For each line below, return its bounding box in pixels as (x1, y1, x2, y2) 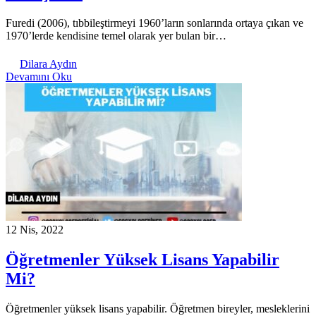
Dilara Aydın (20, 58, 77, 71)
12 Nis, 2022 (6, 224, 63, 236)
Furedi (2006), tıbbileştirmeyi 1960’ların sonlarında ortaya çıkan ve (6, 17, 303, 30)
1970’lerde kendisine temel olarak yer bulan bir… (6, 30, 226, 42)
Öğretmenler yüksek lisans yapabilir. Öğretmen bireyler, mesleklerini (6, 303, 310, 315)
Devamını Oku (6, 71, 72, 83)
